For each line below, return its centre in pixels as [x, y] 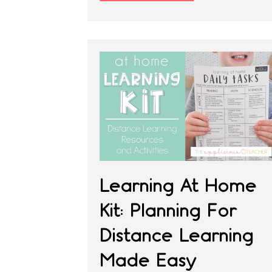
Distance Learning [177, 235]
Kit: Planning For [168, 210]
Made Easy [148, 260]
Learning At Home [178, 185]
